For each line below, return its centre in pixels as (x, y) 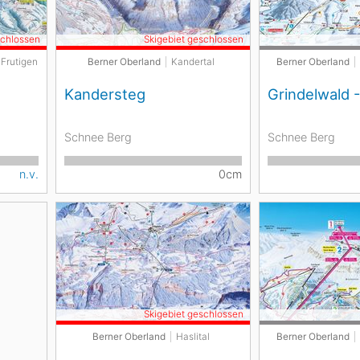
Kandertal (192, 62)
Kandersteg (104, 94)
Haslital (192, 337)
